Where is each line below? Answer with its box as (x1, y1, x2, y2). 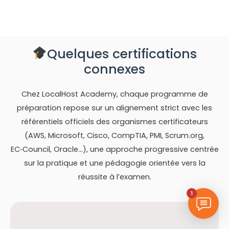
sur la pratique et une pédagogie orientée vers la (24, 157, 205, 168)
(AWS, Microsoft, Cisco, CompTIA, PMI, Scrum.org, (25, 130, 204, 141)
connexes (84, 60, 145, 78)
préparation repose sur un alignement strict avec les (17, 102, 212, 113)
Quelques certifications (47, 44, 197, 63)
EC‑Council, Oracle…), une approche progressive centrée (10, 144, 219, 154)
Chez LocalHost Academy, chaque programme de (21, 88, 208, 99)
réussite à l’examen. (78, 171, 151, 182)
